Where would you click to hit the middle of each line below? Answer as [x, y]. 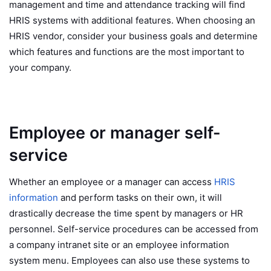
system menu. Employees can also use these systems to [129, 261]
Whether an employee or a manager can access [112, 182]
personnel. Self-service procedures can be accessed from [134, 229]
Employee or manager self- [115, 132]
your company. [40, 67]
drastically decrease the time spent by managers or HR [126, 214]
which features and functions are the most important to [127, 51]
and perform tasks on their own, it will [140, 198]
